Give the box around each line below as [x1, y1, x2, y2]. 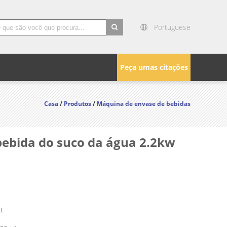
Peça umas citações [120, 62, 188, 72]
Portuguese [154, 22, 191, 32]
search [106, 36, 129, 47]
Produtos [64, 99, 91, 108]
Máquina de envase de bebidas [97, 99, 191, 108]
